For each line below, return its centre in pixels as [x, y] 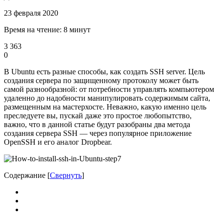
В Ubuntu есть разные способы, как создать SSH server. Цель [104, 71]
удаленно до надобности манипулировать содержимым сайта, [107, 98]
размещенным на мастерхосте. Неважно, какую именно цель [105, 107]
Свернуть [66, 175]
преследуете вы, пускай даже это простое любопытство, [98, 115]
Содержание [25, 175]
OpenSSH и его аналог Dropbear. [58, 142]
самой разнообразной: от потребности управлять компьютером [109, 89]
